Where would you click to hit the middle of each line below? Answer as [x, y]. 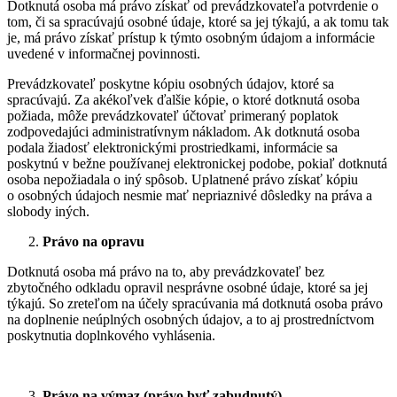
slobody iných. [48, 212]
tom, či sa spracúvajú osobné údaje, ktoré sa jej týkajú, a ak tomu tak [198, 22]
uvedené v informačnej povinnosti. [104, 54]
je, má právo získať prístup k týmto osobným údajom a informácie [191, 38]
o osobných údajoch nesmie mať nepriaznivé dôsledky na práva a [190, 196]
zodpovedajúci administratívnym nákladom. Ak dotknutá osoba [183, 132]
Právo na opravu [93, 242]
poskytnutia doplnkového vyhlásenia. [111, 336]
